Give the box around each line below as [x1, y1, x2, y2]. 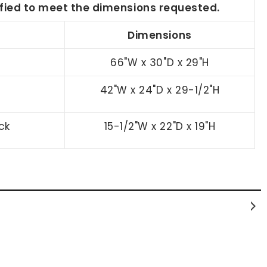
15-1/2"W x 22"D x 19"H [104, 119, 216, 133]
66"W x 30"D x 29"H [110, 55, 209, 70]
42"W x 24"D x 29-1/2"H [100, 82, 220, 97]
